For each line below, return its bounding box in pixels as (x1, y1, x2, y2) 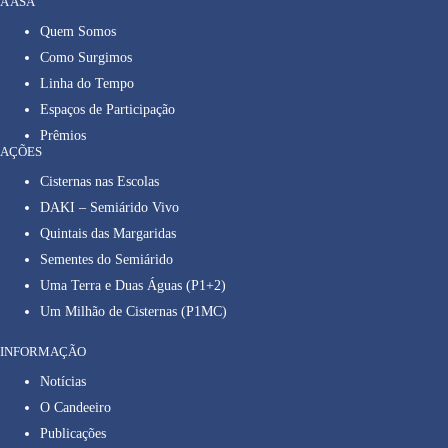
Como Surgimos (40, 50, 132, 66)
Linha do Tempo (40, 76, 134, 92)
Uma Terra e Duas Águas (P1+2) (40, 278, 226, 294)
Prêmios (40, 128, 86, 144)
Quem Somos (40, 24, 116, 40)
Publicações (40, 426, 106, 442)
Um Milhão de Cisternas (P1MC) (40, 304, 227, 320)
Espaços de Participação (40, 102, 175, 118)
